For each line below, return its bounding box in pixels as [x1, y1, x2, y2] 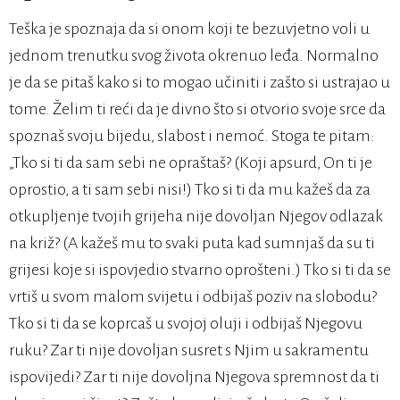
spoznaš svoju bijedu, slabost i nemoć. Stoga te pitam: [9, 127, 375, 146]
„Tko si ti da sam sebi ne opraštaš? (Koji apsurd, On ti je [9, 154, 372, 172]
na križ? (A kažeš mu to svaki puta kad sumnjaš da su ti [9, 234, 375, 253]
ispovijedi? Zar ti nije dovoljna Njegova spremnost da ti [9, 368, 379, 387]
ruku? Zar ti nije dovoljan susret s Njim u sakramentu [9, 341, 369, 360]
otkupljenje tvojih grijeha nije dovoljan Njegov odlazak [9, 207, 383, 226]
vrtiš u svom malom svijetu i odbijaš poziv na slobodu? [9, 287, 377, 306]
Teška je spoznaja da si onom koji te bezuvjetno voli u [9, 20, 370, 38]
